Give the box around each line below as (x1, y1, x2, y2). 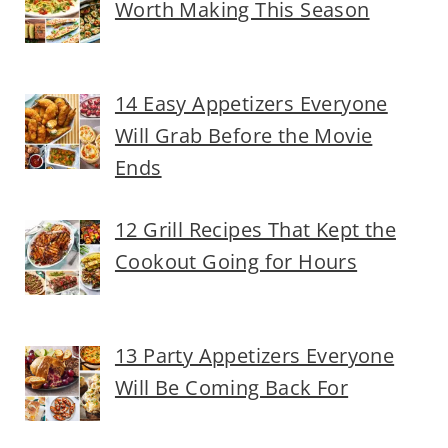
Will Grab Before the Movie (114, 121, 373, 149)
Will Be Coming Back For (114, 373, 349, 401)
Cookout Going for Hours (114, 247, 358, 275)
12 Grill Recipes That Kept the (114, 215, 396, 243)
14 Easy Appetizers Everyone (114, 89, 388, 117)
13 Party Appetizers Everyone (114, 341, 395, 369)
